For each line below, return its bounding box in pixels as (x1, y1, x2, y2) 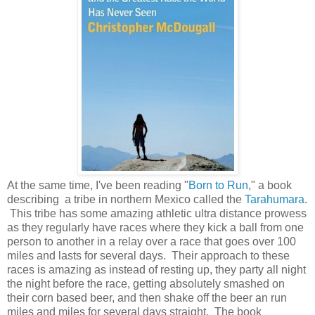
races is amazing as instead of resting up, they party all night (7, 263, 306, 276)
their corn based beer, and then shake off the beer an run (7, 291, 287, 304)
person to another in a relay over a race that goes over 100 (7, 235, 296, 247)
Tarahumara (245, 193, 304, 205)
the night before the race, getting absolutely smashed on (7, 277, 285, 290)
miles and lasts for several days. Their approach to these (7, 249, 290, 262)
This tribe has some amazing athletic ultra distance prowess (7, 207, 307, 219)
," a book (248, 179, 292, 191)
